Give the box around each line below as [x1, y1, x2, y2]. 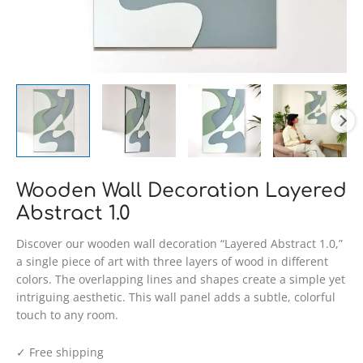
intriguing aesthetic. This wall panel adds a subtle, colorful [16, 288, 335, 305]
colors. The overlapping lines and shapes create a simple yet [16, 271, 345, 287]
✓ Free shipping [16, 344, 104, 360]
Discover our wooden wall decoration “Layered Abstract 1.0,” [16, 235, 343, 251]
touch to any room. [16, 306, 118, 322]
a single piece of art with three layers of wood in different [16, 253, 328, 269]
